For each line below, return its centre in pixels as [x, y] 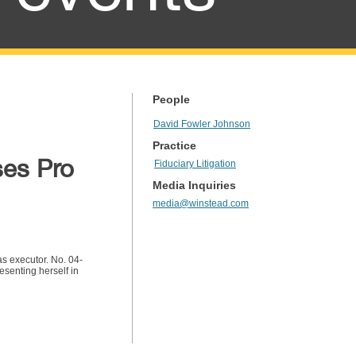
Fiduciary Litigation [195, 164]
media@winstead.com [201, 203]
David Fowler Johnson [202, 124]
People [171, 99]
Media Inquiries [194, 185]
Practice [174, 145]
